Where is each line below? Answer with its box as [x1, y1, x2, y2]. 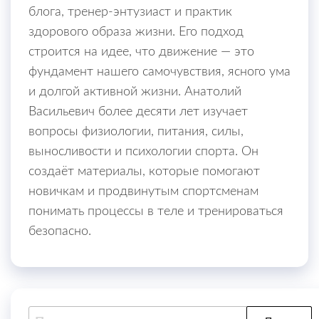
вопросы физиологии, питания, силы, [28, 125, 244, 139]
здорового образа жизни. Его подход [28, 26, 244, 39]
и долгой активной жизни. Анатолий [28, 85, 241, 99]
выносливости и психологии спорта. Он [28, 145, 258, 159]
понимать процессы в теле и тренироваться [28, 205, 283, 219]
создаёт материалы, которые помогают [28, 165, 260, 179]
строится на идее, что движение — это [28, 46, 254, 59]
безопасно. [28, 225, 91, 239]
